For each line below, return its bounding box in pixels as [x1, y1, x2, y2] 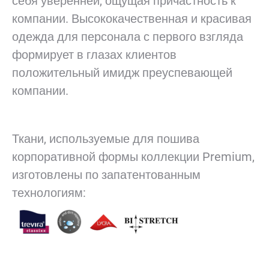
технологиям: [12, 186, 86, 201]
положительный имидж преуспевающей [12, 65, 232, 80]
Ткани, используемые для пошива [12, 131, 199, 147]
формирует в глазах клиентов [12, 47, 177, 62]
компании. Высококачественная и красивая [12, 11, 252, 26]
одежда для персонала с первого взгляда [12, 29, 243, 44]
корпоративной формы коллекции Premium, [12, 150, 255, 165]
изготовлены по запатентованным [12, 168, 201, 183]
